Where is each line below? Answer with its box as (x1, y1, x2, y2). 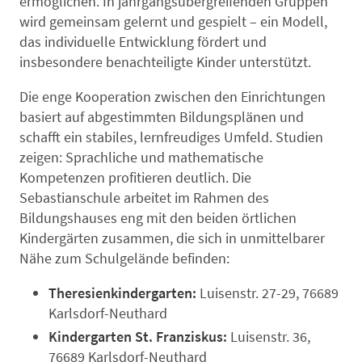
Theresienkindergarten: (48, 283, 200, 302)
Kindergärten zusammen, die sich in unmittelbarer (19, 228, 325, 247)
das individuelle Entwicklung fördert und (19, 32, 267, 51)
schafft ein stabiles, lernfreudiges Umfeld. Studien (19, 127, 323, 146)
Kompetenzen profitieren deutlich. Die (19, 167, 251, 187)
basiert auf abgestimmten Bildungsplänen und (19, 107, 304, 126)
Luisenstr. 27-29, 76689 (200, 283, 339, 302)
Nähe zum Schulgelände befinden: (19, 248, 229, 267)
